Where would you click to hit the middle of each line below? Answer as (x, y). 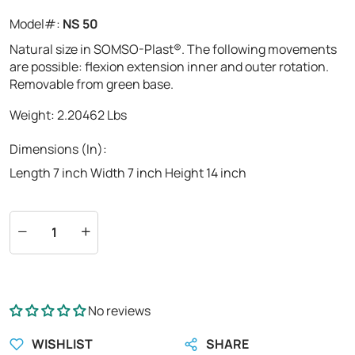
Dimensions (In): (58, 149)
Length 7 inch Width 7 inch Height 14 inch (128, 172)
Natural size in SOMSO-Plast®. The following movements (173, 49)
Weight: (33, 115)
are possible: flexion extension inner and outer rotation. (169, 66)
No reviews (119, 310)
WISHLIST (62, 344)
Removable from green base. (92, 84)
